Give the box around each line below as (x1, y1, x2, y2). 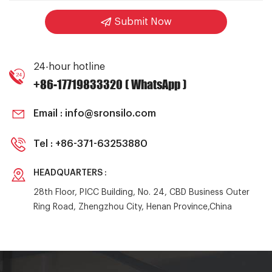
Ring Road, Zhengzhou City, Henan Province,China (33, 202, 232, 211)
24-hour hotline (33, 62, 105, 72)
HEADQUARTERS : (33, 168, 107, 177)
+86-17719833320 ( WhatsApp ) (33, 76, 186, 92)
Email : (33, 108, 65, 118)
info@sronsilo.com (65, 108, 156, 118)
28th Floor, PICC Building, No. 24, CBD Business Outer (33, 188, 250, 197)
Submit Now (114, 17, 172, 27)
